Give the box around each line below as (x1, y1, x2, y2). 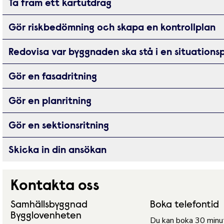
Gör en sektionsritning (8, 121, 109, 131)
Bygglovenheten (10, 211, 82, 221)
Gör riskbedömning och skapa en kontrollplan (8, 23, 216, 33)
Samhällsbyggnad (10, 200, 88, 210)
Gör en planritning (8, 96, 92, 106)
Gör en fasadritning (8, 72, 97, 82)
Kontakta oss (10, 179, 100, 194)
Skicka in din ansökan (8, 145, 107, 155)
